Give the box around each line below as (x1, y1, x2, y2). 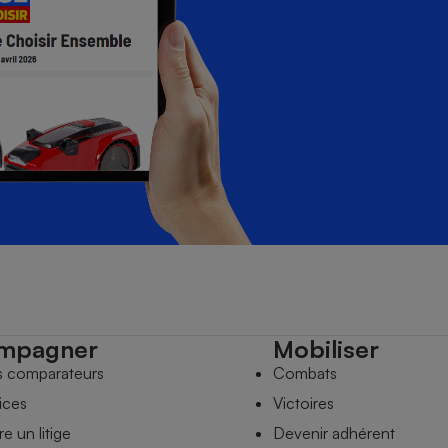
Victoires (272, 393, 334, 413)
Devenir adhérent (272, 423, 395, 443)
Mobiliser (272, 334, 379, 364)
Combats (272, 363, 337, 383)
